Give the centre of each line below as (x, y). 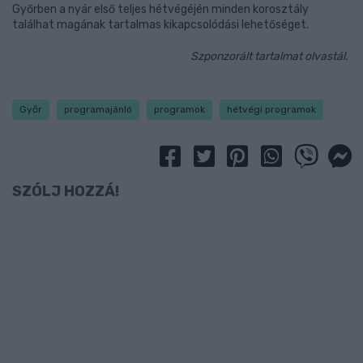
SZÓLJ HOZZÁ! (66, 192)
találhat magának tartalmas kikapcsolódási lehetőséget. (160, 24)
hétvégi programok (271, 109)
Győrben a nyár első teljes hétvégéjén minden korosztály (160, 9)
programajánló (98, 109)
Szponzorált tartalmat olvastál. (271, 56)
